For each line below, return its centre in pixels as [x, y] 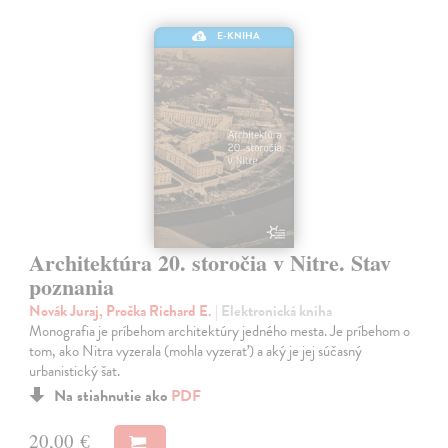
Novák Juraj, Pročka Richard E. [122, 310]
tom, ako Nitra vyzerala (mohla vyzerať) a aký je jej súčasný [196, 350]
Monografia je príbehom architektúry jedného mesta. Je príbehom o [220, 330]
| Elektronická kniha [274, 310]
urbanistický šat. [75, 370]
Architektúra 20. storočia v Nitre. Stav [210, 262]
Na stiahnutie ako [113, 395]
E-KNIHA [239, 35]
